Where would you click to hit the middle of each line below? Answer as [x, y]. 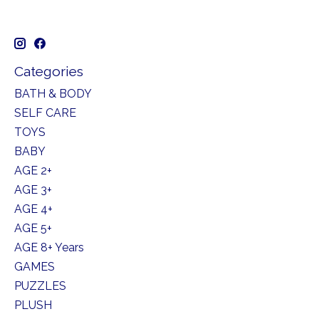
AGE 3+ [33, 189]
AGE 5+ [33, 228]
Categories [49, 71]
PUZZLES [40, 286]
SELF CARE [45, 113]
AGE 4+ [33, 209]
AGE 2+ [33, 170]
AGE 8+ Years [49, 247]
